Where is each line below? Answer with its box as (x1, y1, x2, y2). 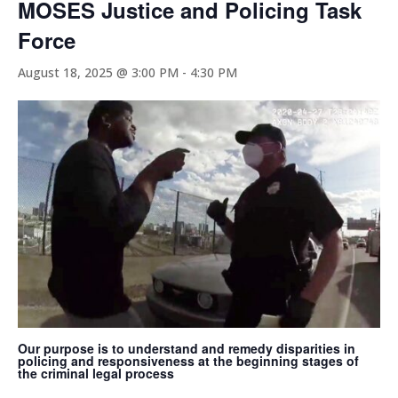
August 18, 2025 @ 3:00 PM (18, 63, 179, 81)
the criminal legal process (18, 363, 174, 382)
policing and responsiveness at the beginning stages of (18, 351, 359, 370)
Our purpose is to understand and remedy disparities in (18, 338, 355, 357)
